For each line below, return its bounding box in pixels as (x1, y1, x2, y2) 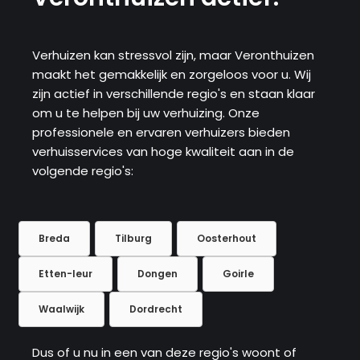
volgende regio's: (32, 162, 133, 179)
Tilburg (115, 231, 152, 245)
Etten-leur (39, 266, 92, 280)
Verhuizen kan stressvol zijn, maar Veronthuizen (32, 46, 314, 63)
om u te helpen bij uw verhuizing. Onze (32, 104, 260, 121)
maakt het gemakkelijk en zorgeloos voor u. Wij (32, 65, 311, 83)
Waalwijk (39, 301, 84, 316)
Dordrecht (129, 301, 182, 316)
